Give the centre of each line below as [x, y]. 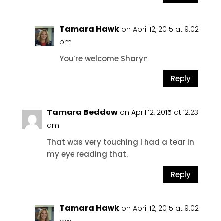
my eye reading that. [87, 154]
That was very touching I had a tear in [120, 142]
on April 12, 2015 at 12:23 [159, 112]
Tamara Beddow [82, 112]
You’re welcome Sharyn [103, 58]
